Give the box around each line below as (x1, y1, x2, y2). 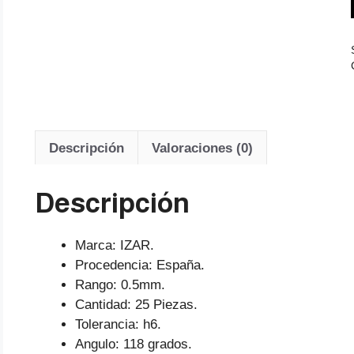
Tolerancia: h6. (75, 316, 161, 332)
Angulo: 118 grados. (75, 336, 192, 352)
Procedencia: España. (75, 257, 205, 273)
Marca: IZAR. (75, 237, 154, 253)
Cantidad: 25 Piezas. (75, 296, 198, 312)
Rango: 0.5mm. (75, 277, 165, 292)
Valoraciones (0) (152, 140, 253, 156)
